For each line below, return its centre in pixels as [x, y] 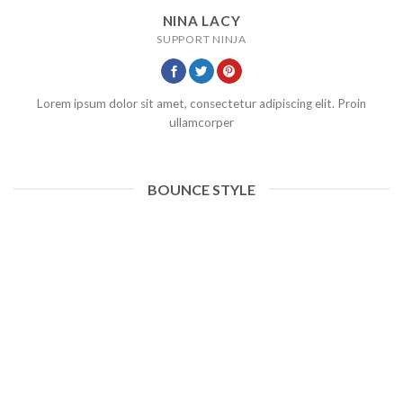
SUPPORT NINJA [201, 40]
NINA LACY [201, 21]
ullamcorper [201, 123]
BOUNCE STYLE [201, 189]
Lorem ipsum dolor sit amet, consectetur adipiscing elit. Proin [201, 104]
